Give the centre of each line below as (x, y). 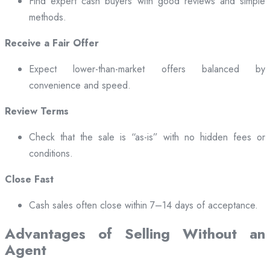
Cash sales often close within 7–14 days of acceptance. (143, 206)
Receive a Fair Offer (52, 43)
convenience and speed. (80, 86)
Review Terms (37, 111)
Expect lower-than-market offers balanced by (147, 69)
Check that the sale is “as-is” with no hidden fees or (147, 137)
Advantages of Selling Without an (135, 234)
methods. (48, 17)
